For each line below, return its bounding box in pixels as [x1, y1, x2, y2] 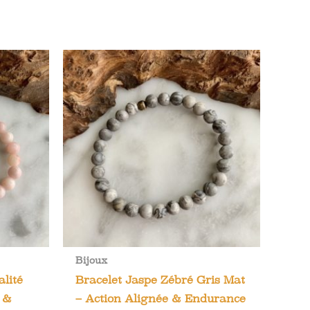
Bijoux [75, 255, 107, 267]
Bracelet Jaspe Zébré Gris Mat [75, 273, 245, 287]
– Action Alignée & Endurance [75, 292, 246, 306]
